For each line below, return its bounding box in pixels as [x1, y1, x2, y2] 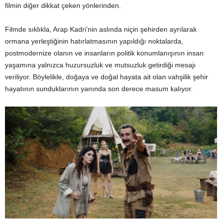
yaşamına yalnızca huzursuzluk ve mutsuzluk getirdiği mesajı [5, 61, 196, 69]
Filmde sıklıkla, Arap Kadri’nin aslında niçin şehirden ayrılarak [5, 25, 197, 34]
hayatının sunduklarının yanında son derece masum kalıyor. [5, 85, 193, 93]
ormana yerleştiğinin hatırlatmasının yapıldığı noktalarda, [5, 37, 183, 46]
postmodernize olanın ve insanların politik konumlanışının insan [5, 49, 204, 57]
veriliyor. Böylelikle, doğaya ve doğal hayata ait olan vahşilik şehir [5, 73, 208, 81]
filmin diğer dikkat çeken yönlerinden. [5, 1, 121, 10]
